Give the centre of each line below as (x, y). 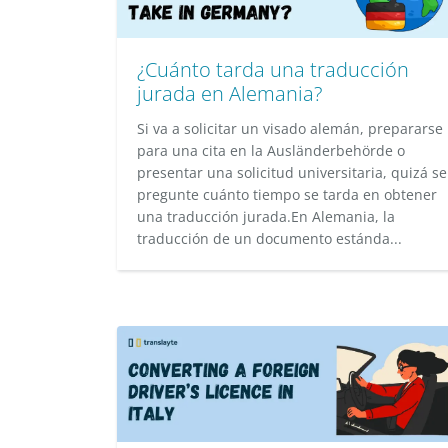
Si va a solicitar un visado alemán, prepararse (290, 128)
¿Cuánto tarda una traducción (273, 69)
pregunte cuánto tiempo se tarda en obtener (287, 194)
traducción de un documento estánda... (269, 238)
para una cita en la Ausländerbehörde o (271, 150)
